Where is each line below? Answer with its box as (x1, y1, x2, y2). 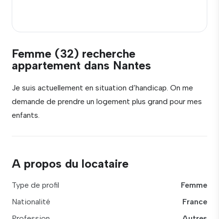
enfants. (12, 110, 40, 120)
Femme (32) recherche (12, 46, 135, 61)
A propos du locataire (12, 156, 129, 171)
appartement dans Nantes (12, 58, 151, 72)
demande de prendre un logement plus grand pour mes (12, 97, 202, 106)
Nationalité (12, 197, 50, 206)
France (182, 197, 207, 206)
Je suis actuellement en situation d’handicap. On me (12, 83, 193, 92)
